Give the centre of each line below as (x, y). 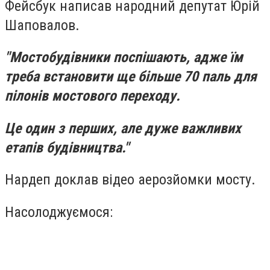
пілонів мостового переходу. (93, 96)
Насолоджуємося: (59, 212)
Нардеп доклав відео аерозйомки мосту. (130, 180)
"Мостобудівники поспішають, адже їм (124, 58)
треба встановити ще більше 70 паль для (131, 77)
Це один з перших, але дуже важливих (123, 128)
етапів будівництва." (67, 147)
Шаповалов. (42, 25)
